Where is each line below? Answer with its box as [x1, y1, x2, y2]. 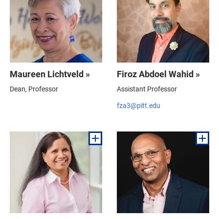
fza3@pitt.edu [117, 100, 160, 110]
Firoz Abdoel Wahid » [117, 68, 200, 80]
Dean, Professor [10, 84, 58, 94]
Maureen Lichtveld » [10, 68, 90, 80]
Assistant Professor [117, 84, 177, 94]
